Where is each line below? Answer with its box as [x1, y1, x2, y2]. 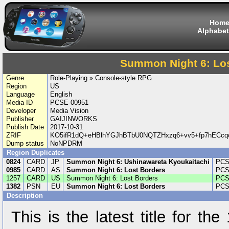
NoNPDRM [50, 140, 83, 147]
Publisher [6, 115, 34, 123]
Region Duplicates [7, 149, 64, 156]
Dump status [6, 140, 44, 147]
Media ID [6, 99, 33, 106]
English [50, 90, 73, 98]
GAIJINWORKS [50, 115, 98, 123]
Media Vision [50, 107, 89, 114]
